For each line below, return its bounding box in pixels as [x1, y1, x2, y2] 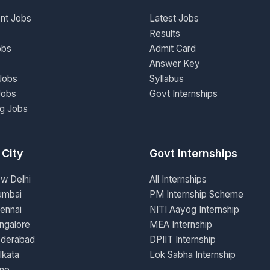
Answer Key [149, 58, 200, 69]
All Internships [149, 174, 207, 185]
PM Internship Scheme [149, 189, 243, 200]
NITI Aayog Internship [149, 204, 239, 215]
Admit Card [149, 43, 196, 54]
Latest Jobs [149, 13, 199, 24]
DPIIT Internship [149, 234, 216, 245]
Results [149, 28, 180, 39]
